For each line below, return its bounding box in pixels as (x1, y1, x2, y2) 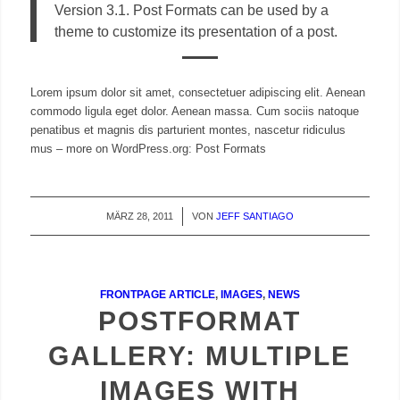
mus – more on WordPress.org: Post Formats (29, 142, 266, 156)
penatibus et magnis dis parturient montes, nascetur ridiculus (29, 123, 346, 137)
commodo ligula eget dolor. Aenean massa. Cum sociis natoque (29, 104, 359, 119)
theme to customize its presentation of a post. (54, 23, 337, 40)
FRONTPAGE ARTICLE (99, 288, 215, 301)
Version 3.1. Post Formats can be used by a (54, 2, 329, 19)
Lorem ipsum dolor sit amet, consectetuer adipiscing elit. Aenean (29, 86, 365, 100)
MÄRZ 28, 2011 (105, 211, 173, 222)
